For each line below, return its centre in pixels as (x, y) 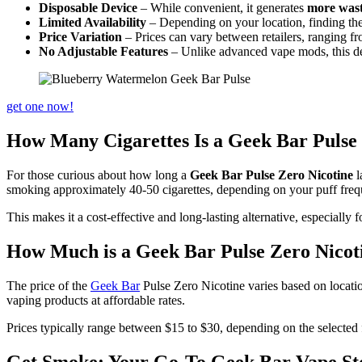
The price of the (48, 285)
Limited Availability (93, 23)
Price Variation (80, 37)
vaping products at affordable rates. (96, 300)
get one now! (40, 107)
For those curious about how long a (98, 175)
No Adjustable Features (103, 52)
